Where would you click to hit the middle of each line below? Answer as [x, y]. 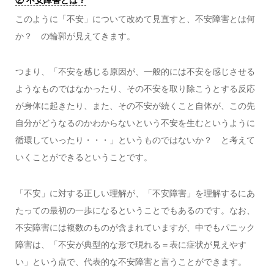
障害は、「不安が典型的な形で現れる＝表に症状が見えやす [131, 244]
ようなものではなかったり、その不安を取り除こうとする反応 [135, 89]
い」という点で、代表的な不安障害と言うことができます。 [131, 261]
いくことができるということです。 [83, 157]
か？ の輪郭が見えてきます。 [75, 36]
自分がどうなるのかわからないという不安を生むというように [135, 123]
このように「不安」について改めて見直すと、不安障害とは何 [135, 19]
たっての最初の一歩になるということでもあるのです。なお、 [135, 210]
